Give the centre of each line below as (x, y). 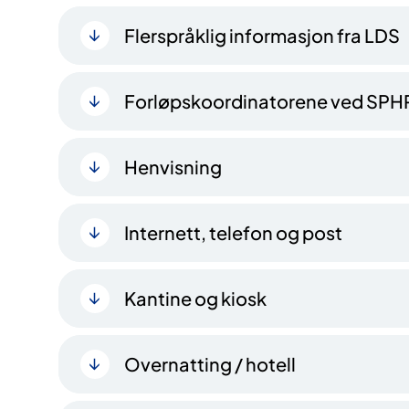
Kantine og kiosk (195, 299)
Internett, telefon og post (233, 233)
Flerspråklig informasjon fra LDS (262, 36)
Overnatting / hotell (210, 364)
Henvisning (173, 167)
